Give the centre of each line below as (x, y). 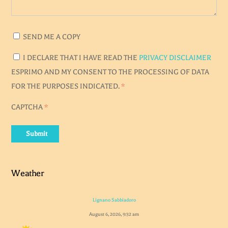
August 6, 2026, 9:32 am (114, 214)
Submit (36, 134)
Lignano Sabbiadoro (114, 199)
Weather (28, 173)
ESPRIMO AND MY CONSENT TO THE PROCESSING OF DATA (110, 72)
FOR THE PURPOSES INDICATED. (66, 87)
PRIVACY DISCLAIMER (175, 58)
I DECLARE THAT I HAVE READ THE (81, 58)
